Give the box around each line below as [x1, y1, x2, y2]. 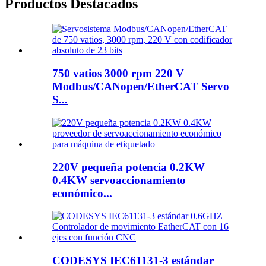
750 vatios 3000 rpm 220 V [52, 67, 184, 80]
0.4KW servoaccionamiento [52, 173, 186, 186]
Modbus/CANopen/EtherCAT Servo [52, 80, 229, 93]
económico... [52, 186, 112, 199]
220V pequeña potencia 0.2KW [52, 160, 205, 173]
